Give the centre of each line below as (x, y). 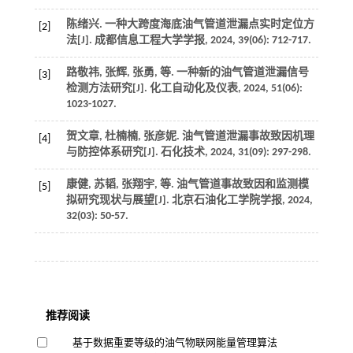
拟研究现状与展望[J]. (119, 201)
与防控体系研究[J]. (113, 152)
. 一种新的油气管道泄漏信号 (240, 73)
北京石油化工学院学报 (227, 201)
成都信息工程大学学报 (149, 41)
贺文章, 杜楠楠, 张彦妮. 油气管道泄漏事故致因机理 (190, 137)
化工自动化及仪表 (193, 89)
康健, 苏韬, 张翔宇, (113, 185)
